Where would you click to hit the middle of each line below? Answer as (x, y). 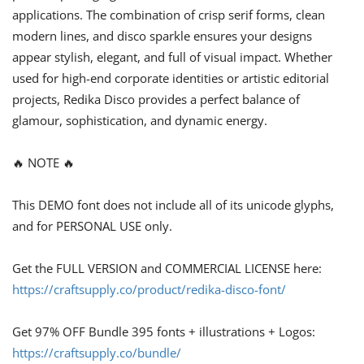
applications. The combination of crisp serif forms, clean (169, 14)
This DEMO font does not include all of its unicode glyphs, (173, 204)
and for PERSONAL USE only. (92, 225)
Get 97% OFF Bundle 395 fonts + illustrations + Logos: (164, 331)
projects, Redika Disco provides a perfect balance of (156, 99)
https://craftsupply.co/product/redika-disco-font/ (149, 289)
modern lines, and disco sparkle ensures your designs (162, 35)
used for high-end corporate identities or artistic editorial (171, 78)
